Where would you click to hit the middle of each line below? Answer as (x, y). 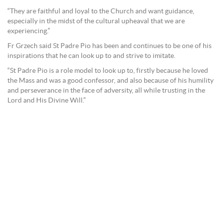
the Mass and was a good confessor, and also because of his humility (111, 81)
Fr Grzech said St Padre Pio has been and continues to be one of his (110, 46)
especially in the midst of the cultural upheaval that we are (96, 21)
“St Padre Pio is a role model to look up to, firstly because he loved (108, 71)
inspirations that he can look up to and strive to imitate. (91, 56)
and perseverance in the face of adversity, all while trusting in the (106, 90)
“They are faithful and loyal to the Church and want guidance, (101, 11)
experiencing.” (29, 31)
